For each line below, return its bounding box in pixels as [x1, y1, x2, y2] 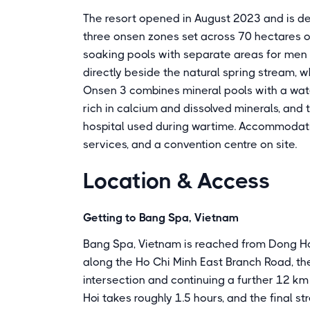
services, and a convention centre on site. [83, 138, 297, 151]
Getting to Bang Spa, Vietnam [83, 211, 239, 224]
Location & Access [83, 168, 271, 194]
